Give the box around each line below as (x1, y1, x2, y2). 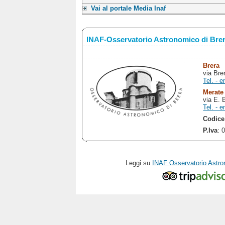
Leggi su (125, 159, 152, 167)
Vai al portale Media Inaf (90, 5, 166, 13)
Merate (203, 88, 224, 96)
